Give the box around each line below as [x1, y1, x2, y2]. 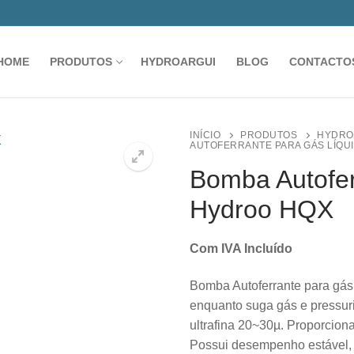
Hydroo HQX [190, 195, 333, 224]
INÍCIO [190, 130, 220, 140]
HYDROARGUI [140, 55, 216, 68]
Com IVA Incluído [190, 241, 292, 255]
